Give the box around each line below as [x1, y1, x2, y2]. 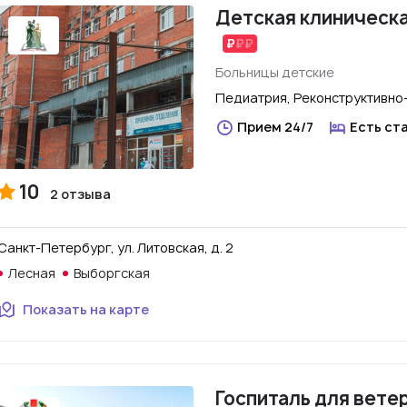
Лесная [8, 264, 55, 282]
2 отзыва [50, 185, 111, 203]
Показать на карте [23, 301, 149, 318]
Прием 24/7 [237, 118, 313, 135]
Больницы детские [215, 64, 334, 81]
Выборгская [74, 264, 150, 282]
